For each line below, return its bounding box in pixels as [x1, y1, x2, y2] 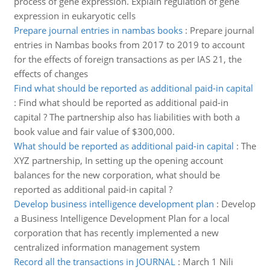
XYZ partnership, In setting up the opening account [13, 154, 223, 166]
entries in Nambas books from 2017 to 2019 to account [13, 39, 245, 51]
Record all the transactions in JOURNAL [13, 256, 175, 268]
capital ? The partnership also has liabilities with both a [13, 111, 240, 123]
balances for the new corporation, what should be [13, 169, 220, 181]
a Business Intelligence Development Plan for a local [13, 212, 230, 224]
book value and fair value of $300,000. [13, 125, 175, 137]
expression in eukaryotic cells [13, 10, 136, 22]
